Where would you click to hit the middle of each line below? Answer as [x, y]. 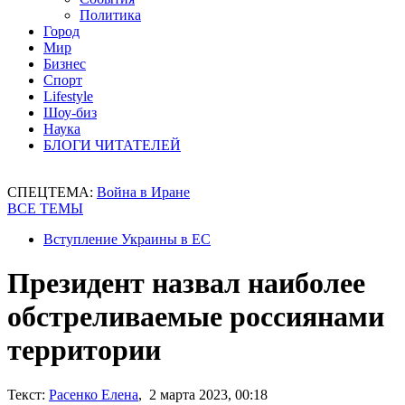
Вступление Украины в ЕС [127, 239]
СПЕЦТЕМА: [52, 192]
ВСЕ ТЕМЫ [45, 208]
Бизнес [65, 64]
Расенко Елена [94, 394]
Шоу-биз [70, 113]
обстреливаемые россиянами [196, 317]
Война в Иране [143, 192]
